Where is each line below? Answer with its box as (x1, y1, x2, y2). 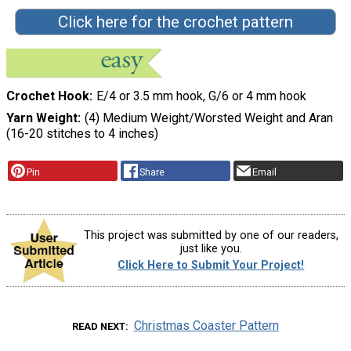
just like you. (179, 241, 242, 255)
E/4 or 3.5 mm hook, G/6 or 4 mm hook (96, 89, 306, 104)
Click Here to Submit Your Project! (118, 259, 305, 273)
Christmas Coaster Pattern (133, 318, 279, 334)
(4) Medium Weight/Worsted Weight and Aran (84, 110, 333, 126)
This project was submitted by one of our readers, (83, 228, 338, 242)
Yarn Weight (6, 110, 78, 126)
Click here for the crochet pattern (57, 13, 293, 32)
